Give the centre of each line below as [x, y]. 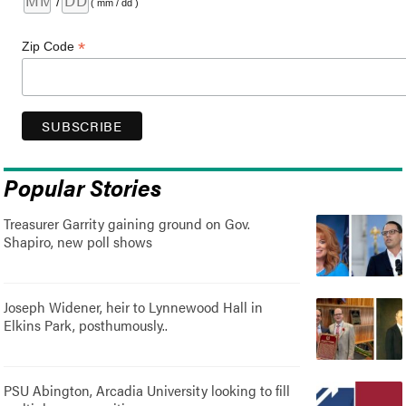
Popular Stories [83, 186]
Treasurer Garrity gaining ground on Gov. [127, 223]
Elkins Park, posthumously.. [86, 324]
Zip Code [50, 46]
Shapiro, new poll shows [78, 241]
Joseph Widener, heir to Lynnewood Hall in [134, 306]
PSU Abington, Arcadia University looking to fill [147, 390]
